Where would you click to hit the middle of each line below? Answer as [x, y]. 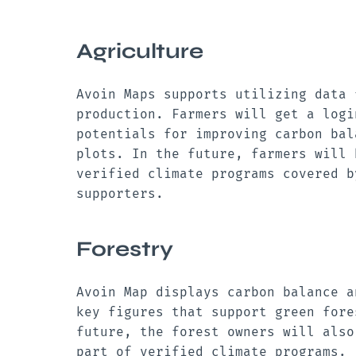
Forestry [125, 249]
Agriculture [140, 50]
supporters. [124, 193]
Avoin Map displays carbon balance [207, 292]
